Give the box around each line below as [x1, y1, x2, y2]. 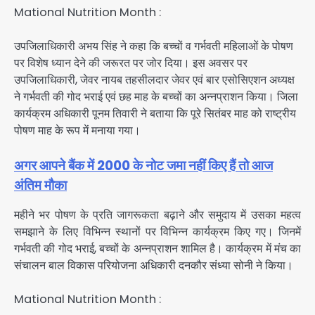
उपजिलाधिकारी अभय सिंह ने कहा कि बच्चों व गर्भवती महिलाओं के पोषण [14, 37, 293, 54]
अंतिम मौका [14, 175, 67, 195]
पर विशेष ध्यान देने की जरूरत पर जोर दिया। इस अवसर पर [14, 54, 247, 71]
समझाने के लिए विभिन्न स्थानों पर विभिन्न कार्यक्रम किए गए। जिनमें [14, 223, 301, 240]
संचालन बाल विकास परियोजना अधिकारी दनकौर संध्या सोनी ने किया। [14, 257, 293, 274]
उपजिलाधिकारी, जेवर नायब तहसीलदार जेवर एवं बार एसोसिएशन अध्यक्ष [14, 71, 295, 88]
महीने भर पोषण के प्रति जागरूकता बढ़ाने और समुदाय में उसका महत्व [14, 206, 301, 223]
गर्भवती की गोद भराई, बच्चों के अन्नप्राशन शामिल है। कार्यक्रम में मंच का [14, 240, 301, 257]
